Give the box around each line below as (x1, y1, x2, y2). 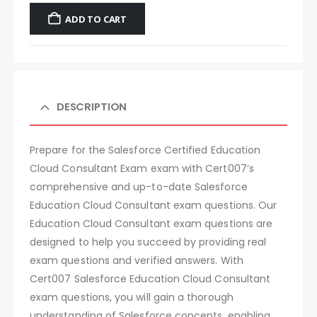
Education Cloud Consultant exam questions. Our (30, 197, 277, 212)
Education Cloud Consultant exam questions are (30, 216, 273, 231)
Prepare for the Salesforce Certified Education (30, 142, 261, 157)
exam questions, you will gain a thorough (30, 289, 234, 304)
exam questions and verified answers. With (30, 253, 243, 267)
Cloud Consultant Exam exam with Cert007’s (30, 161, 254, 175)
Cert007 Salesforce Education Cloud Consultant (30, 271, 271, 286)
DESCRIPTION (56, 98, 127, 114)
